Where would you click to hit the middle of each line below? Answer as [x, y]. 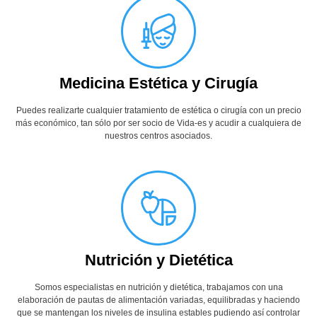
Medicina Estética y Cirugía [158, 83]
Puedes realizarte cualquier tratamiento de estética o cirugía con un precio [158, 110]
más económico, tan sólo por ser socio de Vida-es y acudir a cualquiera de [158, 123]
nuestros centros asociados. [158, 136]
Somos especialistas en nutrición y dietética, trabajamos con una [158, 287]
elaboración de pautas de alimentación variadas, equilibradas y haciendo [158, 300]
